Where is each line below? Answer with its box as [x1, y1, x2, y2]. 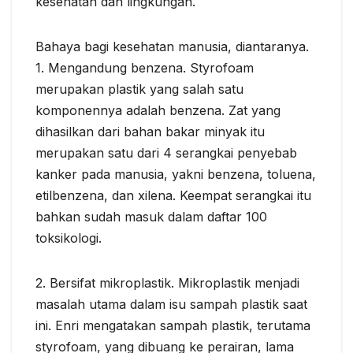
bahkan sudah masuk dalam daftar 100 [35, 208, 267, 225]
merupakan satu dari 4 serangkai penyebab [35, 144, 297, 161]
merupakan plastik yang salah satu [35, 80, 243, 97]
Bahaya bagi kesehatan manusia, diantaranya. [35, 38, 309, 54]
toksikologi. [35, 229, 102, 246]
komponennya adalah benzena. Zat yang [35, 102, 281, 118]
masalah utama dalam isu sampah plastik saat [35, 295, 307, 312]
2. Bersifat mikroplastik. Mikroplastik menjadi [35, 274, 299, 291]
